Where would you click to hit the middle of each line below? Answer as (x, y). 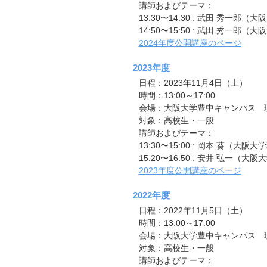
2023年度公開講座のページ (190, 170)
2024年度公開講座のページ (190, 43)
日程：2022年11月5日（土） (193, 210)
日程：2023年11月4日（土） (193, 83)
